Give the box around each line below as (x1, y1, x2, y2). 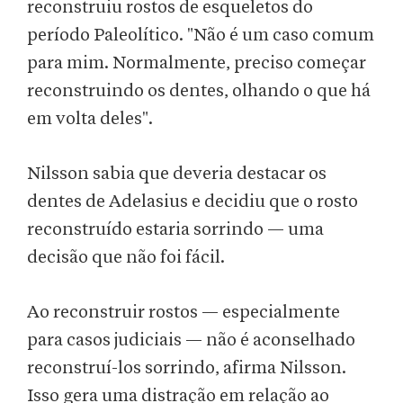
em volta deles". (27, 110, 153, 129)
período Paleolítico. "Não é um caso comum (27, 26, 374, 45)
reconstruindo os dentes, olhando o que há (27, 82, 371, 101)
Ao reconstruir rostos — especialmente (27, 303, 340, 322)
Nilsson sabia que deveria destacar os (27, 165, 327, 184)
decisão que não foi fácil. (27, 248, 225, 267)
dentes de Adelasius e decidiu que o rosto (27, 193, 358, 211)
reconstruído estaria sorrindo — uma (27, 220, 324, 239)
